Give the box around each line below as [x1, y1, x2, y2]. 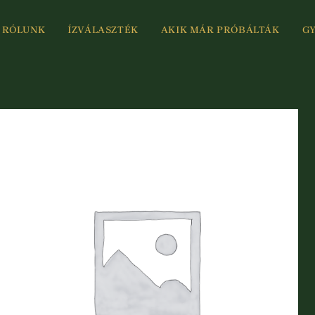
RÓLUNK [1, 23, 46, 36]
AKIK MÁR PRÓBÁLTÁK [160, 23, 280, 36]
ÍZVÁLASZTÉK [67, 23, 139, 36]
